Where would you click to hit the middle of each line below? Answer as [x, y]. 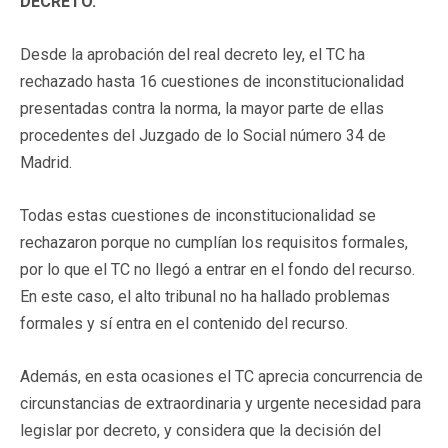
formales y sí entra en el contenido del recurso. [184, 323]
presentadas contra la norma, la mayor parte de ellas [202, 108]
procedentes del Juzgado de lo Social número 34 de [203, 135]
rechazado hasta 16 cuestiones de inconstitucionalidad [212, 81]
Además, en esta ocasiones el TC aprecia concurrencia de [221, 376]
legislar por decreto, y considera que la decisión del [200, 430]
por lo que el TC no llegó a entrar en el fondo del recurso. [217, 269]
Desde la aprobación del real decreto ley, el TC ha [192, 54]
